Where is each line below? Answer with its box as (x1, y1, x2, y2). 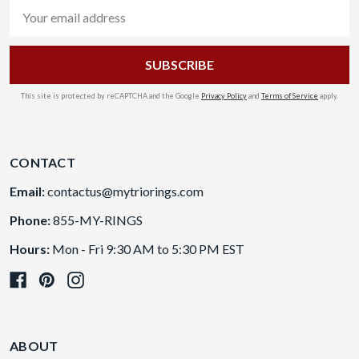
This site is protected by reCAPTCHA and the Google (21, 91, 201, 101)
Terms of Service (261, 91, 318, 101)
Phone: (10, 212, 53, 228)
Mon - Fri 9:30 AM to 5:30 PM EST (52, 241, 244, 257)
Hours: (10, 241, 52, 257)
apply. (318, 91, 338, 101)
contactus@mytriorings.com (47, 184, 204, 200)
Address (10, 18, 55, 34)
